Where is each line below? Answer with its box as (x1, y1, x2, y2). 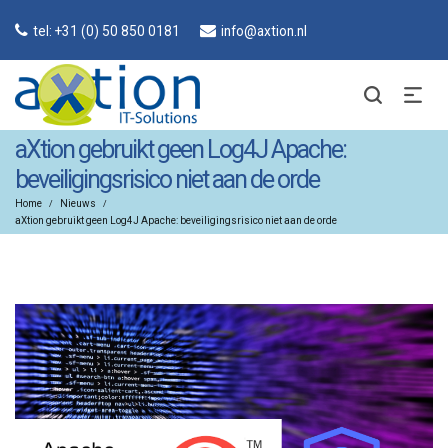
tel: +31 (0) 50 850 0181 (33, 23, 180, 40)
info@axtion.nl (221, 23, 307, 40)
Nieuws (60, 198, 96, 209)
